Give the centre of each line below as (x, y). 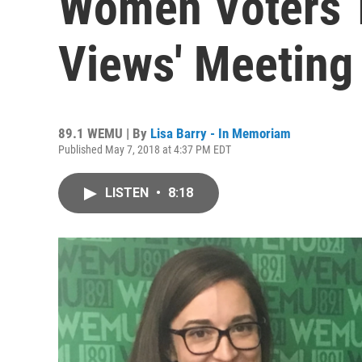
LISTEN (128, 193)
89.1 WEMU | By (104, 133)
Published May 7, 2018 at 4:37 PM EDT (145, 149)
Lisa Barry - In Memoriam (221, 133)
